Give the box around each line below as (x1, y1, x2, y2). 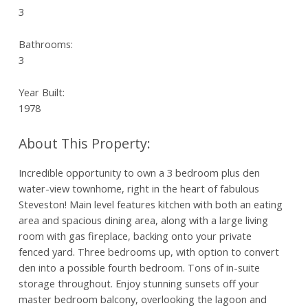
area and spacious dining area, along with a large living (18, 212, 268, 227)
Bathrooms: (18, 36, 73, 51)
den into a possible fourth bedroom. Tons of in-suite (18, 260, 260, 274)
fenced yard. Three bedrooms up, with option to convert (18, 244, 279, 258)
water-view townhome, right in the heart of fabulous (18, 181, 259, 195)
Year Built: (18, 85, 65, 99)
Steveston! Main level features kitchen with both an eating (18, 197, 283, 211)
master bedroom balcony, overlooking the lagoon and (18, 291, 267, 306)
